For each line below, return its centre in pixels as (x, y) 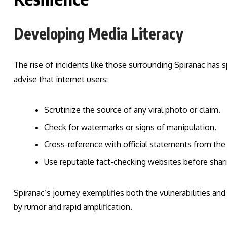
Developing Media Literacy (99, 34)
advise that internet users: (61, 79)
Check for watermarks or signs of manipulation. (130, 127)
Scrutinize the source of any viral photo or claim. (132, 110)
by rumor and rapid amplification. (73, 207)
